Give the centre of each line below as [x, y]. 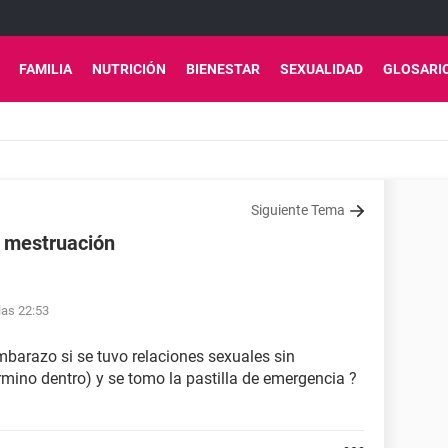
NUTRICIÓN [129, 69]
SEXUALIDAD [321, 69]
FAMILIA [45, 69]
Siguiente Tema [298, 210]
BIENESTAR [223, 69]
